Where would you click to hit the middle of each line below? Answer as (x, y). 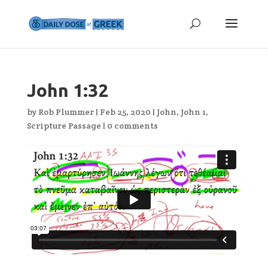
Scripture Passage (64, 126)
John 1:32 (67, 90)
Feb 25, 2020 (125, 112)
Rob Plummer (66, 112)
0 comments (132, 126)
